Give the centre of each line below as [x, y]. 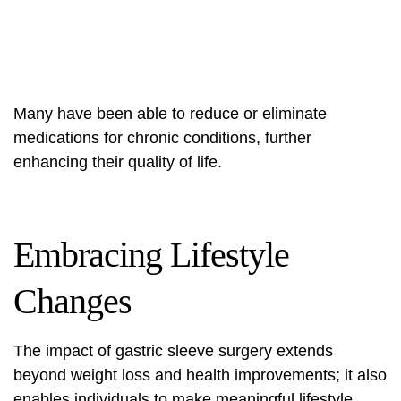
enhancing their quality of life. [118, 162]
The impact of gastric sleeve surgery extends [173, 351]
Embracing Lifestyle [151, 255]
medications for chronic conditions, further [162, 138]
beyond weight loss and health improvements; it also [200, 375]
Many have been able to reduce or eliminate [170, 114]
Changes [73, 302]
